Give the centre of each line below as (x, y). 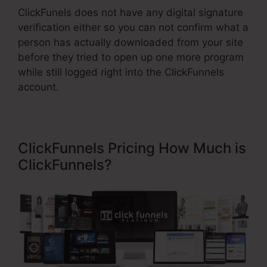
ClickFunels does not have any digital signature (131, 13)
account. (38, 87)
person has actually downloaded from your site (131, 43)
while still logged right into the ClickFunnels (121, 72)
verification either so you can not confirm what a (133, 28)
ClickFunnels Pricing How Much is (132, 148)
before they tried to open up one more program (131, 58)
